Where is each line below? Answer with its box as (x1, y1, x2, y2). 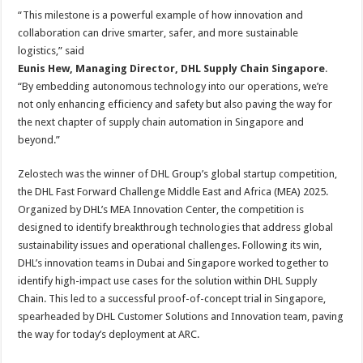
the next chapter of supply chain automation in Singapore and (18, 116, 305, 128)
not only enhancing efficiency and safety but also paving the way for (18, 98, 333, 110)
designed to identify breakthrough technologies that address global (18, 221, 334, 233)
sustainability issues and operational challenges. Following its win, (18, 239, 322, 251)
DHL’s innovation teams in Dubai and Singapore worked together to (18, 257, 330, 269)
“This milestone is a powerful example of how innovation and (18, 9, 304, 21)
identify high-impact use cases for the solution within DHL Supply (18, 275, 318, 287)
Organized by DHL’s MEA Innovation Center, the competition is (18, 203, 305, 216)
